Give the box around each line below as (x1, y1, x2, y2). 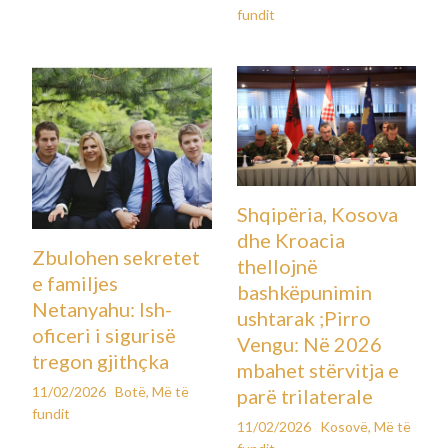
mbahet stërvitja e (236, 357, 399, 382)
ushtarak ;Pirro (236, 305, 371, 330)
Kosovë (319, 417, 368, 435)
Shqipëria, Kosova (236, 201, 398, 226)
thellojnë (236, 253, 318, 278)
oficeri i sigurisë (32, 323, 177, 348)
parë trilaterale (236, 383, 373, 408)
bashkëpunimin (236, 279, 372, 304)
